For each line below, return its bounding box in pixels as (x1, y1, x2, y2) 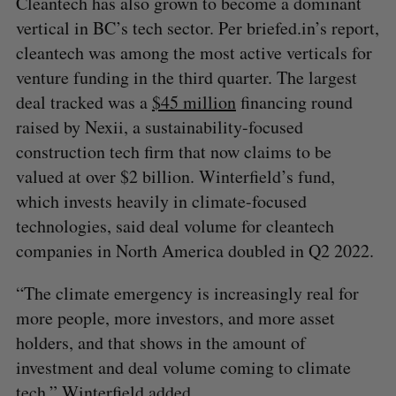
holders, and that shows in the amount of (15, 330, 306, 354)
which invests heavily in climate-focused (15, 188, 307, 213)
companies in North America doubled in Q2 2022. (15, 238, 374, 263)
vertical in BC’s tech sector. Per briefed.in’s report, (15, 15, 379, 40)
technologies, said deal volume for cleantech (15, 213, 334, 238)
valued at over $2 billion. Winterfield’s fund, (15, 164, 335, 188)
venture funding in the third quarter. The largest (15, 65, 357, 89)
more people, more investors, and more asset (15, 305, 335, 330)
